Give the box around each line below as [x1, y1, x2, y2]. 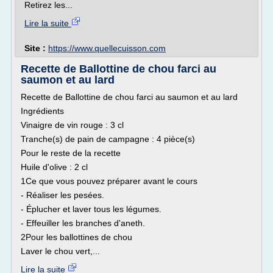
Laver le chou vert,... [21, 246, 100, 256]
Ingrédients [21, 106, 64, 116]
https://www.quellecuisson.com [48, 43, 166, 53]
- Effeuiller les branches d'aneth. [21, 218, 145, 228]
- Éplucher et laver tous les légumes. [21, 204, 161, 214]
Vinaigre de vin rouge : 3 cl [21, 120, 124, 130]
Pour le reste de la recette [21, 148, 121, 158]
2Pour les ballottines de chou [21, 232, 132, 242]
